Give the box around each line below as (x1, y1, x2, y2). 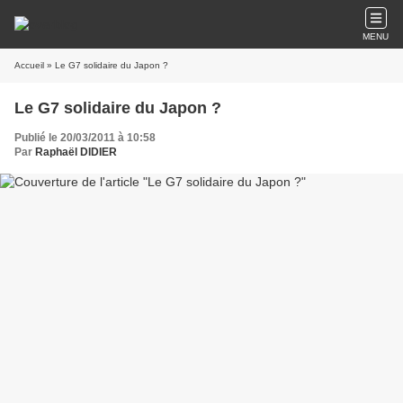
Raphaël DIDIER (35, 146, 117, 158)
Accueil (14, 60, 44, 70)
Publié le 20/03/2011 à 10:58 (14, 131, 156, 144)
